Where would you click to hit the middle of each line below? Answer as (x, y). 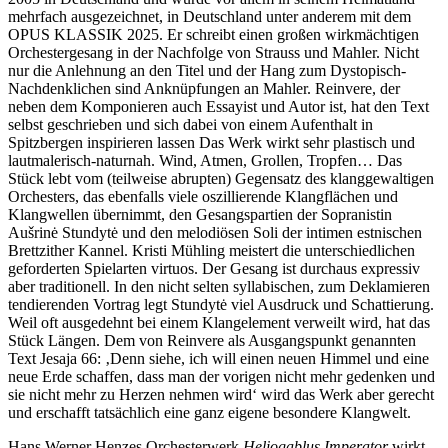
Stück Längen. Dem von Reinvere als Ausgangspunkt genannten (212, 340)
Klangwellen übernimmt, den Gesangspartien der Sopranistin (200, 214)
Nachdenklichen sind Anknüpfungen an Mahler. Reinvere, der (204, 88)
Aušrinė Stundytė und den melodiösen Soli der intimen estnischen (215, 232)
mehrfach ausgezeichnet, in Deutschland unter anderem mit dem (209, 16)
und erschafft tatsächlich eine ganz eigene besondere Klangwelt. (209, 412)
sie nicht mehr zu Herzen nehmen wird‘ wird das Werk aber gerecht (221, 394)
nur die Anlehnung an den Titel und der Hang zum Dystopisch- (207, 70)
